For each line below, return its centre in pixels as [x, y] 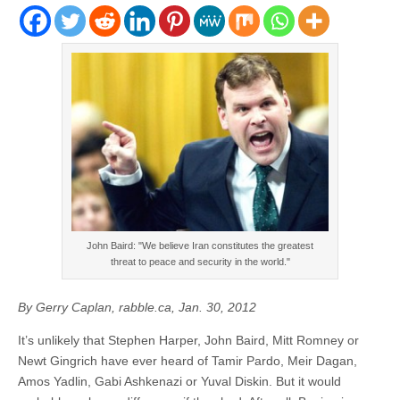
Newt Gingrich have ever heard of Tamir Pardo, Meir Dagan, [187, 360]
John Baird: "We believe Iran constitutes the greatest [200, 245]
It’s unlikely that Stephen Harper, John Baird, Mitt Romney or [188, 340]
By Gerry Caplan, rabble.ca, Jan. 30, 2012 [137, 307]
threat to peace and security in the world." [200, 261]
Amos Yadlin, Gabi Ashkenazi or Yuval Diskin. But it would [179, 381]
